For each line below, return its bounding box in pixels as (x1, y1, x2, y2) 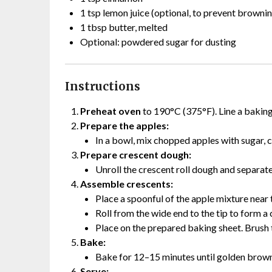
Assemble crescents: (80, 177, 173, 189)
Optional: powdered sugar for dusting (80, 35, 236, 47)
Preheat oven (80, 104, 141, 117)
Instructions (65, 79, 140, 93)
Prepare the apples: (80, 119, 169, 131)
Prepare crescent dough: (80, 148, 191, 160)
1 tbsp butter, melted (80, 21, 168, 33)
